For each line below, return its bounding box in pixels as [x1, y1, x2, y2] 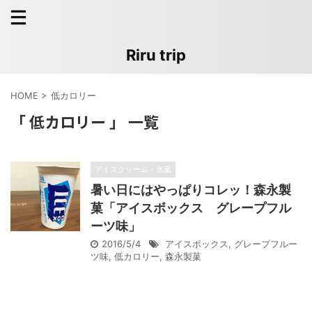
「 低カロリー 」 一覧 [10, 110, 159, 132]
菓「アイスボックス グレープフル [91, 201, 291, 215]
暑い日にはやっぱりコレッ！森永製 [91, 182, 291, 197]
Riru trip [126, 46, 186, 64]
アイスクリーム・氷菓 [95, 164, 171, 174]
